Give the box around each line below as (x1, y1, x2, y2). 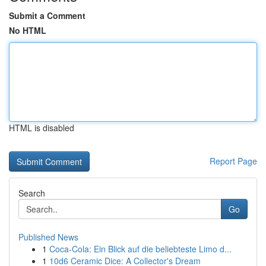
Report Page (210, 155, 257, 167)
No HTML (9, 24, 46, 36)
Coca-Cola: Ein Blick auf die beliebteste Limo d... (49, 243, 232, 255)
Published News (18, 231, 78, 243)
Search (18, 187, 45, 199)
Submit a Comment (9, 9, 85, 21)
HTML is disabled (9, 122, 74, 134)
